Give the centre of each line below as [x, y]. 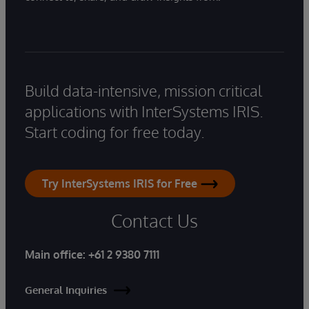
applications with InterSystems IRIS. [144, 111]
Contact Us [154, 221]
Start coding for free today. [115, 132]
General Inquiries [66, 290]
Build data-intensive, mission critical [143, 91]
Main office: [57, 255]
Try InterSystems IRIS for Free [120, 184]
